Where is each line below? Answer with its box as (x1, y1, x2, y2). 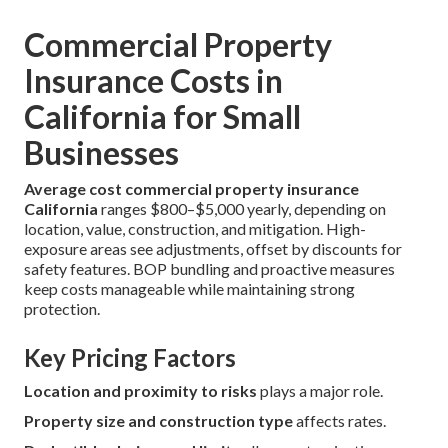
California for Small (24, 96, 301, 136)
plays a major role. (257, 380, 383, 400)
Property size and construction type (24, 410, 293, 430)
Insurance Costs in (24, 60, 283, 100)
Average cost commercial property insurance (24, 178, 359, 198)
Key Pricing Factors (24, 342, 236, 372)
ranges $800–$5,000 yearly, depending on (98, 198, 386, 218)
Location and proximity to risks (24, 380, 257, 400)
